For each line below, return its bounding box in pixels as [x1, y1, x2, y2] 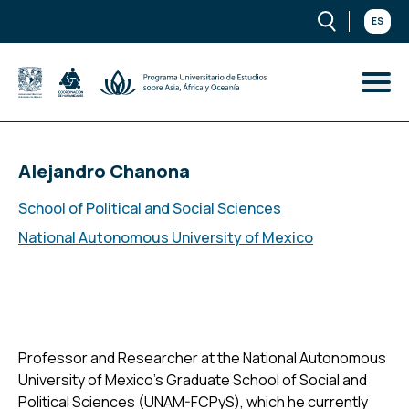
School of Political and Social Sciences [18, 198, 281, 218]
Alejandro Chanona [18, 159, 190, 184]
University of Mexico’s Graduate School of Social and [18, 370, 367, 390]
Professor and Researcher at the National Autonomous [18, 348, 386, 368]
